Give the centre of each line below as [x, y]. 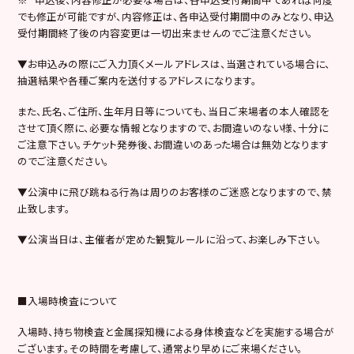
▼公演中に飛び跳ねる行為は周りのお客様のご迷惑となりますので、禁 [175, 191]
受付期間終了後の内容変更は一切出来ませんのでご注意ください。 [166, 32]
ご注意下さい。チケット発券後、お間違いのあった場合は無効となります [173, 144]
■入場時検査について [68, 300]
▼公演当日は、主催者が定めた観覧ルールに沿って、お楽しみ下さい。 [170, 239]
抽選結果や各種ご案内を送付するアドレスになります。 [137, 80]
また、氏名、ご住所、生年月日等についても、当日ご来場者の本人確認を [174, 111]
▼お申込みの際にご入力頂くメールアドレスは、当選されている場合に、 [174, 63]
